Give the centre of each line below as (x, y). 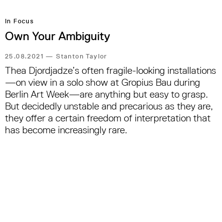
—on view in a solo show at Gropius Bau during (103, 83)
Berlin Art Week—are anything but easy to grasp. (107, 94)
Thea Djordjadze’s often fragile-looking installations (111, 71)
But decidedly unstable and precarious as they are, (109, 106)
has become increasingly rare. (66, 130)
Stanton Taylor (82, 56)
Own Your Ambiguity (57, 36)
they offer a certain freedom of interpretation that (108, 118)
